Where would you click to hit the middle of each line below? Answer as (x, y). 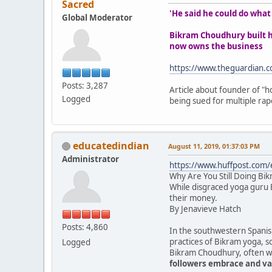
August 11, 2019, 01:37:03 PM (214, 146)
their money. (193, 198)
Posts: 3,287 (85, 85)
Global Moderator (97, 17)
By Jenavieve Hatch (205, 209)
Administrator (90, 159)
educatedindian (111, 145)
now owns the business (216, 46)
